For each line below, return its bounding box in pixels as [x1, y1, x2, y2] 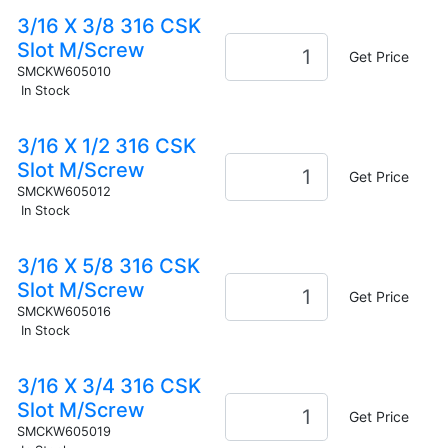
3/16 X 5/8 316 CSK [16, 253, 200, 278]
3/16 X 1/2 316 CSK [16, 133, 196, 158]
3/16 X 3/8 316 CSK [16, 13, 201, 38]
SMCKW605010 [16, 63, 111, 79]
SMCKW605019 [16, 423, 111, 439]
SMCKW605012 [16, 183, 111, 199]
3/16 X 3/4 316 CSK [16, 373, 201, 398]
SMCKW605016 [16, 303, 111, 319]
